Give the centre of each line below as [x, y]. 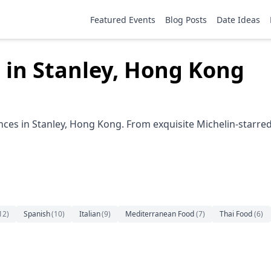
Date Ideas [238, 20]
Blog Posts [186, 20]
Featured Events [123, 20]
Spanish [37, 214]
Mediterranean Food [160, 214]
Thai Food [236, 214]
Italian [90, 214]
